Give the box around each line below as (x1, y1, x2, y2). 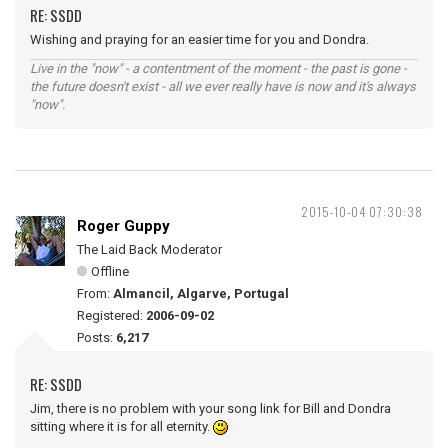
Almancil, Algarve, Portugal (113, 285, 289, 301)
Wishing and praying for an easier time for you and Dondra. (30, 31, 369, 47)
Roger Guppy (77, 216, 170, 235)
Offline (91, 263, 129, 279)
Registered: (77, 307, 146, 323)
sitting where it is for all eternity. (30, 418, 213, 434)
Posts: (77, 329, 116, 345)
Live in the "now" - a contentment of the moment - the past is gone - (30, 60, 407, 76)
